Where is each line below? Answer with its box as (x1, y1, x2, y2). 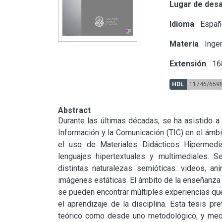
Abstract (58, 105, 91, 115)
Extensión (169, 58, 207, 68)
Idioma (169, 19, 195, 29)
